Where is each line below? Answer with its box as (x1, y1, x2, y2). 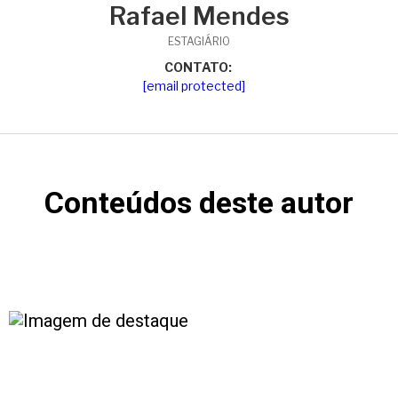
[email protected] (143, 78, 245, 93)
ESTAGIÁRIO (168, 35, 230, 48)
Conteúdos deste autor (44, 185, 354, 220)
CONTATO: (163, 60, 232, 75)
